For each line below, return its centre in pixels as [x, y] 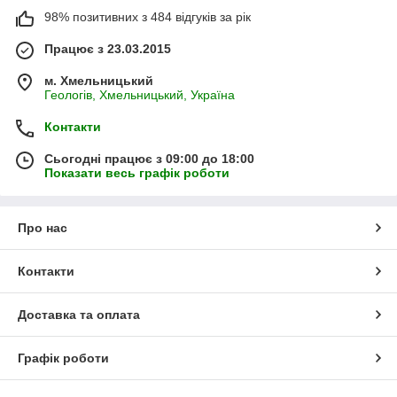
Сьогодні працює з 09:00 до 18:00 [149, 158]
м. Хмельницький [99, 80]
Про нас [43, 227]
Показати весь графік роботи [137, 172]
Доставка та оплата [79, 314]
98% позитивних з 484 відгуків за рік [148, 16]
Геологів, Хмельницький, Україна [140, 94]
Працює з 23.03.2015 [108, 48]
